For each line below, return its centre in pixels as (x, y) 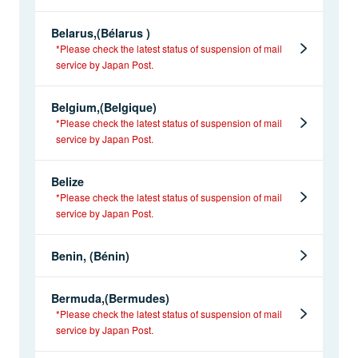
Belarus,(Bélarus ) (101, 32)
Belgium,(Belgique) (104, 107)
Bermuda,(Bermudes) (110, 298)
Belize (68, 181)
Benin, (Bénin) (90, 255)
